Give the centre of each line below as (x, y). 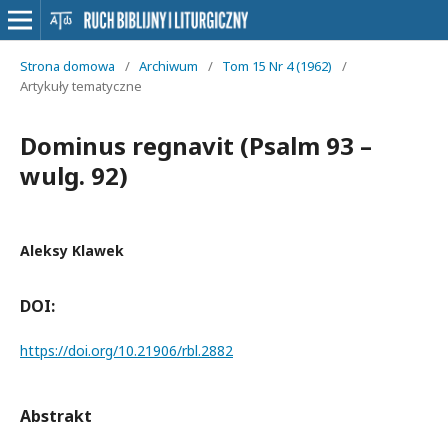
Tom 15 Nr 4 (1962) (277, 66)
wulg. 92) (74, 175)
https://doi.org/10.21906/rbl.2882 (126, 350)
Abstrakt (56, 416)
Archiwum (168, 66)
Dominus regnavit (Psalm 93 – (196, 145)
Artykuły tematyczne (81, 86)
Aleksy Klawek (72, 250)
